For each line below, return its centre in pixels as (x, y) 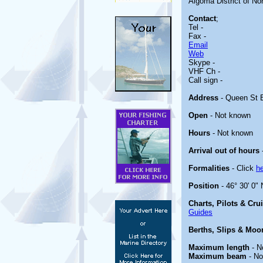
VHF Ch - (204, 71)
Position (204, 186)
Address (203, 98)
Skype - (202, 63)
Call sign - (205, 80)
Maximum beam (218, 256)
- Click (243, 168)
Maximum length (219, 247)
